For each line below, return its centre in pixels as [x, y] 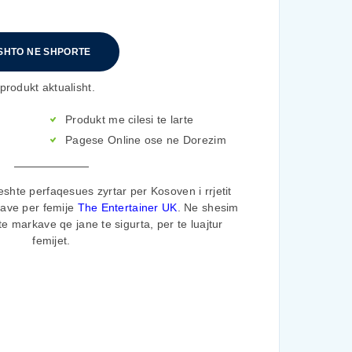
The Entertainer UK [127, 207]
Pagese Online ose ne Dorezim [146, 140]
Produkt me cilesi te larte [130, 119]
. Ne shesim [208, 207]
